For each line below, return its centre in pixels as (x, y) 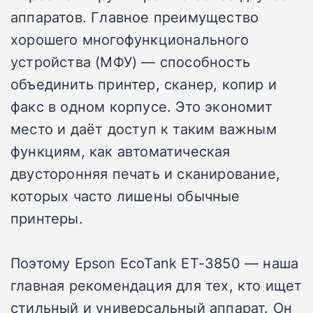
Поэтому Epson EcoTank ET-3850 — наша (155, 263)
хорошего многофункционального (130, 39)
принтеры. (47, 218)
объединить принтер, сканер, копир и (144, 84)
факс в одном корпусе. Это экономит (141, 107)
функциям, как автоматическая (121, 151)
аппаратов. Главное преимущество (135, 17)
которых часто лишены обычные (125, 196)
